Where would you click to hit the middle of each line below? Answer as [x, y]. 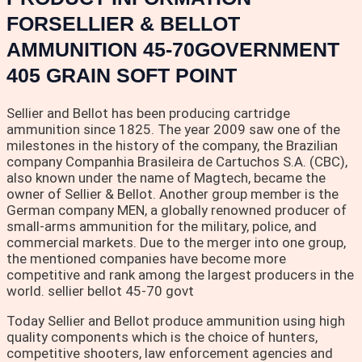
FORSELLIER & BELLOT [123, 24]
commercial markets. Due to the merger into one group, [176, 242]
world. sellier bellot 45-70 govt [100, 290]
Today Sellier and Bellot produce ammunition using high [176, 320]
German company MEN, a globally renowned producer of [177, 210]
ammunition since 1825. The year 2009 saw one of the [173, 129]
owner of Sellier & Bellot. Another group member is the [173, 194]
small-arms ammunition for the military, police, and [162, 226]
